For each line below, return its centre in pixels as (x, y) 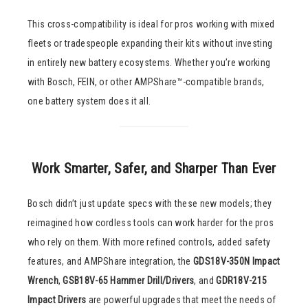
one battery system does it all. (89, 101)
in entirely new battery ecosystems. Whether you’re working (149, 62)
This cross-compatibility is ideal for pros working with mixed (151, 24)
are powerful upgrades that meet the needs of (181, 299)
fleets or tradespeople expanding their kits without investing (150, 43)
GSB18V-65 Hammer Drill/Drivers (129, 280)
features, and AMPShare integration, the (111, 261)
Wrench (43, 280)
